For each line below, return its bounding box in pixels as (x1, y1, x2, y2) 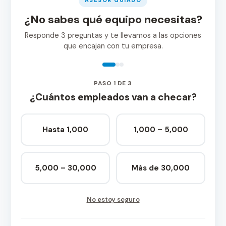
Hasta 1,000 (42, 125, 88, 135)
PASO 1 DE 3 (94, 79, 132, 87)
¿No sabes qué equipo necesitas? (24, 12, 202, 27)
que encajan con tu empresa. (63, 41, 163, 50)
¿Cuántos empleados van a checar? (29, 91, 197, 103)
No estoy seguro (86, 195, 140, 204)
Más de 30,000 (132, 163, 190, 173)
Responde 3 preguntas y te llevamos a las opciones (25, 31, 201, 40)
